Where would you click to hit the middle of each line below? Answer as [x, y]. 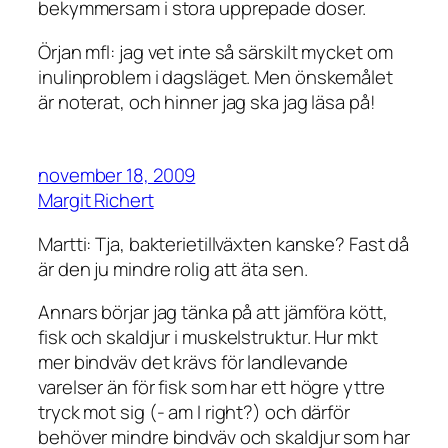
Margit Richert [96, 200]
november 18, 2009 [117, 175]
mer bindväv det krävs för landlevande [193, 362]
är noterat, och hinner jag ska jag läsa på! [207, 101]
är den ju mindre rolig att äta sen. [173, 268]
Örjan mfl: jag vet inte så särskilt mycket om [215, 51]
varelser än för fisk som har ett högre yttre [211, 387]
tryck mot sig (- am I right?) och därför [194, 412]
